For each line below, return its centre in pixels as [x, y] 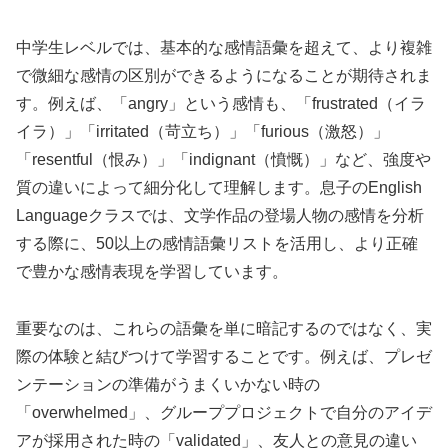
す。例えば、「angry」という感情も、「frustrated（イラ [221, 104]
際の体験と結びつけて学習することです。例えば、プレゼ [224, 357]
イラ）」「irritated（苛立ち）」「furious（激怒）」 [202, 132]
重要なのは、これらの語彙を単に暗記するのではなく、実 [224, 329]
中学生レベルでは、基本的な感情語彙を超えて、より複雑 [224, 48]
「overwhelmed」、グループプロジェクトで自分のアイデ [224, 413]
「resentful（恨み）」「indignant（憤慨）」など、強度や [223, 160]
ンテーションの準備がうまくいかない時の [168, 385]
